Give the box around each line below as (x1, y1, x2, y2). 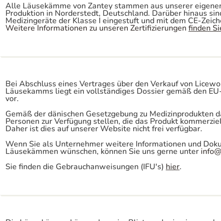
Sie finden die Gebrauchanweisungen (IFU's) (5, 161, 166, 172)
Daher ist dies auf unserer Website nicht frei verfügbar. (5, 123, 202, 134)
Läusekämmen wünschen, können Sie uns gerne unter (5, 146, 201, 157)
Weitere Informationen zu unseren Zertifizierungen (5, 23, 188, 34)
